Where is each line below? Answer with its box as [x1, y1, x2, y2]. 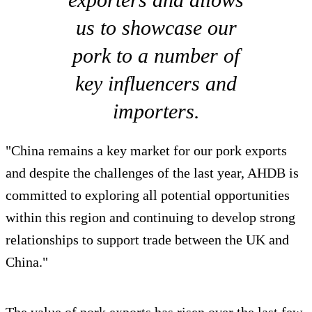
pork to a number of [72, 44, 240, 68]
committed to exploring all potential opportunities [6, 187, 290, 203]
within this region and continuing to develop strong [6, 210, 295, 226]
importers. [112, 100, 200, 123]
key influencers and [75, 72, 237, 95]
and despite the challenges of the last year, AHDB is [6, 165, 299, 181]
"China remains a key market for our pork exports [6, 143, 287, 159]
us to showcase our [75, 16, 237, 40]
